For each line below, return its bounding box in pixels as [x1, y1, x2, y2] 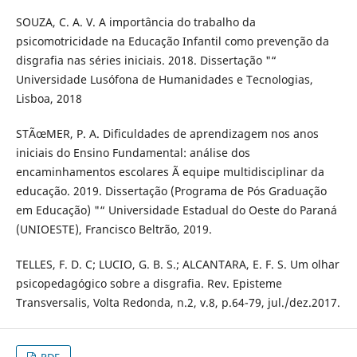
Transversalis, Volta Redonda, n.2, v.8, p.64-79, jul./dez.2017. [15, 294, 340, 310]
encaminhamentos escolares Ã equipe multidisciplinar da [15, 163, 324, 179]
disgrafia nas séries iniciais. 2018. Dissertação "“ [15, 52, 277, 68]
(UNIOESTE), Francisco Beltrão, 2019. [15, 221, 212, 237]
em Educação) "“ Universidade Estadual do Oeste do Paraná [15, 202, 337, 218]
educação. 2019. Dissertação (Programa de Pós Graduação [15, 182, 327, 198]
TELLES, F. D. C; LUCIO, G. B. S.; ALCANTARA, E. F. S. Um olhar [15, 256, 339, 272]
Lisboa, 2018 [15, 90, 82, 106]
